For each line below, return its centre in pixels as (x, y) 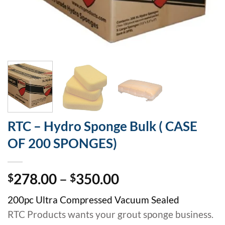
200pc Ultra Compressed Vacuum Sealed (93, 200)
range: (138, 193)
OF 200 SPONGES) (62, 143)
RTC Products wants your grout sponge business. (110, 215)
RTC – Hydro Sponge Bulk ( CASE (102, 126)
